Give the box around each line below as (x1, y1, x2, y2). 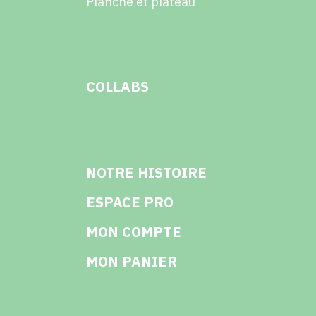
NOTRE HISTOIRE (85, 162, 207, 182)
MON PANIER (85, 251, 177, 271)
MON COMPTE (85, 221, 181, 241)
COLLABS (85, 76, 149, 96)
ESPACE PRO (85, 192, 174, 212)
